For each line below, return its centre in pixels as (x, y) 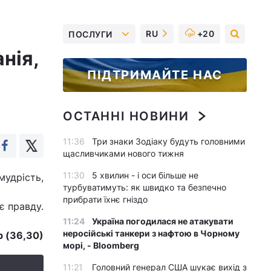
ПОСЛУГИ (90, 34)
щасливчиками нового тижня (123, 153)
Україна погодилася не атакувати (163, 221)
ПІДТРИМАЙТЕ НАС (155, 75)
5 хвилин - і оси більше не (145, 175)
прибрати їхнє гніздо (105, 199)
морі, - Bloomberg (101, 245)
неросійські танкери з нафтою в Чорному (151, 233)
